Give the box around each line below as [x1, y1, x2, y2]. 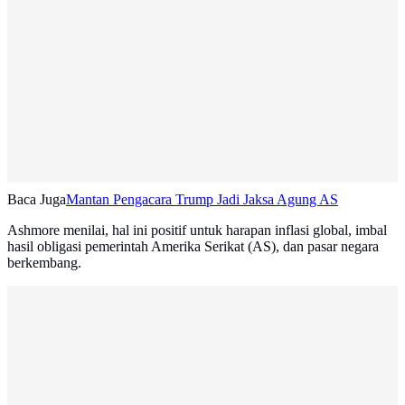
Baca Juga [7, 192, 66, 208]
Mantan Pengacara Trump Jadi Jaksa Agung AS [66, 192, 338, 208]
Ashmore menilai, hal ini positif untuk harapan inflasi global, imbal [7, 222, 387, 239]
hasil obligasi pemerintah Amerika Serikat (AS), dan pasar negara [7, 239, 379, 255]
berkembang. [7, 255, 81, 271]
